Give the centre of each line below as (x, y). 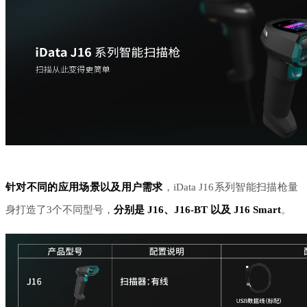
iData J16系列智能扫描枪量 (236, 187)
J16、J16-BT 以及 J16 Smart (213, 210)
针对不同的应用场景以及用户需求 (84, 187)
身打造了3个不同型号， (60, 210)
